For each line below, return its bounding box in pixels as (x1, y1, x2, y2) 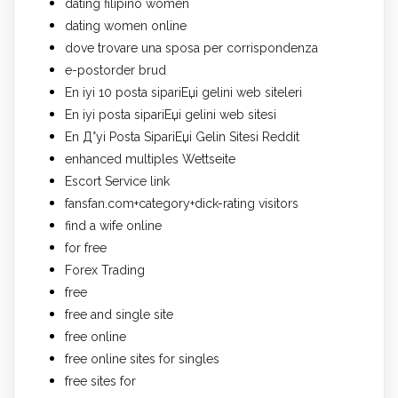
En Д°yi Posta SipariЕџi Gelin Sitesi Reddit (65, 129, 299, 144)
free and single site (65, 306, 173, 322)
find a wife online (65, 218, 162, 233)
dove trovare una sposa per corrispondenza (65, 40, 318, 55)
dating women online (65, 18, 187, 33)
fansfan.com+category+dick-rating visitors (65, 195, 298, 211)
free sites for (65, 373, 136, 388)
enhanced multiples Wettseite (65, 151, 235, 166)
